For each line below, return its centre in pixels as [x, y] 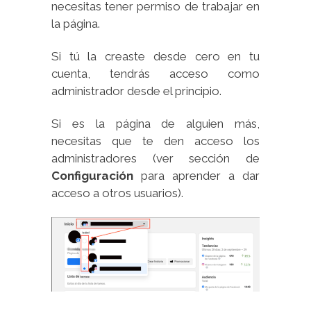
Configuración [92, 176]
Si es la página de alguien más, [155, 124]
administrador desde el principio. [136, 91]
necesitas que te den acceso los [155, 141]
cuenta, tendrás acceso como [155, 74]
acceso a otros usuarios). [117, 193]
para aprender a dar [196, 176]
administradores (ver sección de [155, 159]
